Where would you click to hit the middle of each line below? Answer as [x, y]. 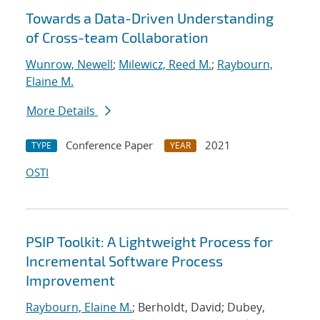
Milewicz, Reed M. [165, 65]
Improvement [70, 280]
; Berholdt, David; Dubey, [199, 307]
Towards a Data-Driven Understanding [150, 18]
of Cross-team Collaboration [117, 37]
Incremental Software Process [124, 261]
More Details [62, 111]
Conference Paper [109, 145]
